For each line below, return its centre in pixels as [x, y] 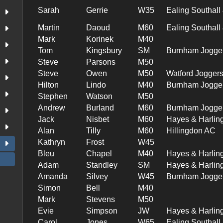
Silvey [97, 176]
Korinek [100, 39]
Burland [100, 108]
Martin [49, 27]
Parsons [101, 62]
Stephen [53, 96]
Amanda [53, 176]
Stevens [101, 199]
